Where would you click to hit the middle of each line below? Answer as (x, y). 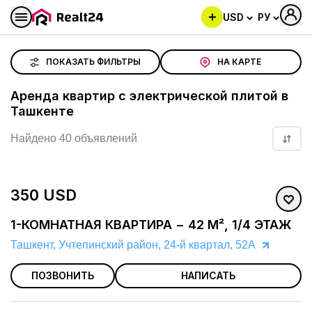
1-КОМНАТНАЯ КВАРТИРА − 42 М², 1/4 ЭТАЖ (151, 225)
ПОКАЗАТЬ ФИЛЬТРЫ (93, 62)
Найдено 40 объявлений (74, 139)
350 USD (44, 195)
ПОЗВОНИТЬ (63, 276)
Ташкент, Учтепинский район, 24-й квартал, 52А (133, 245)
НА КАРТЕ (240, 62)
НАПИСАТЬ (208, 276)
